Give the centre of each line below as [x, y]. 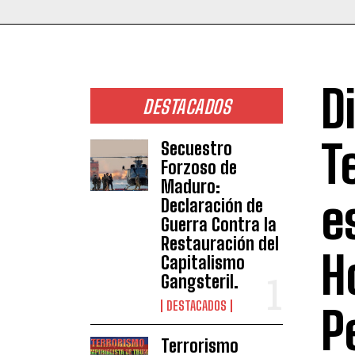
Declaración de [212, 205]
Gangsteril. [199, 281]
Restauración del [219, 243]
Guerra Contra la [218, 224]
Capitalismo [202, 262]
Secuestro [196, 148]
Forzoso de [198, 167]
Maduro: [190, 186]
